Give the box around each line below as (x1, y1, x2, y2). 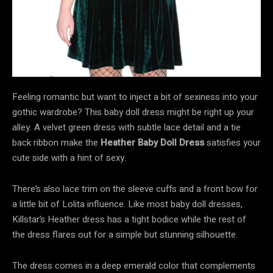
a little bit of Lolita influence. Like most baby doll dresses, (12, 197, 243, 211)
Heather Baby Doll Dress (101, 135, 204, 149)
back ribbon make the (12, 135, 101, 149)
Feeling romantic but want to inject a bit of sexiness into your (12, 90, 258, 104)
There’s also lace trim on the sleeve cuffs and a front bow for (12, 182, 258, 196)
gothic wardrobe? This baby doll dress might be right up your (12, 105, 254, 119)
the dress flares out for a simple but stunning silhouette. (12, 227, 238, 241)
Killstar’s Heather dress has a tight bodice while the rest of (12, 212, 246, 226)
